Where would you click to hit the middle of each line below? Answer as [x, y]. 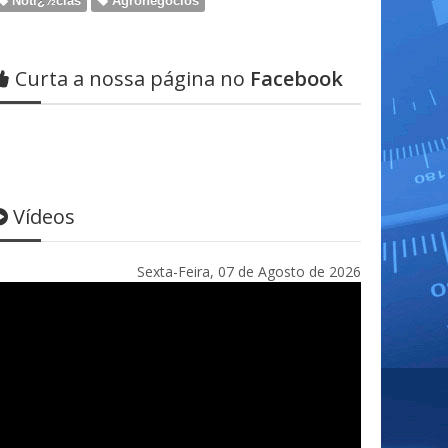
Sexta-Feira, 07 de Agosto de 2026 [249, 271]
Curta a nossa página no [130, 78]
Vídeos [44, 216]
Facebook [294, 78]
